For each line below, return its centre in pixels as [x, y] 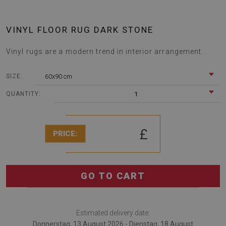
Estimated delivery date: [113, 213]
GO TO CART [113, 176]
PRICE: [65, 133]
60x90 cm [59, 76]
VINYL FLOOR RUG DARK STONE [80, 30]
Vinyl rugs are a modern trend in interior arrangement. [105, 51]
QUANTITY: [23, 94]
